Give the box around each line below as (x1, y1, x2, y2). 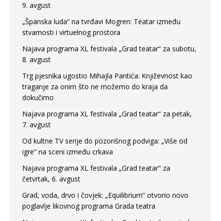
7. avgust (22, 119, 51, 129)
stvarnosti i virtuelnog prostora (22, 27, 120, 37)
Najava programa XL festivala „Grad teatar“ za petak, (22, 109, 192, 118)
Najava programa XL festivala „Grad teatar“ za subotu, (22, 43, 196, 53)
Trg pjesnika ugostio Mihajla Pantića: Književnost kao (22, 71, 192, 80)
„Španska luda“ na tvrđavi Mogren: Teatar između (22, 16, 181, 26)
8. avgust (22, 54, 51, 64)
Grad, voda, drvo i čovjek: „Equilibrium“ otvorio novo (22, 190, 188, 200)
